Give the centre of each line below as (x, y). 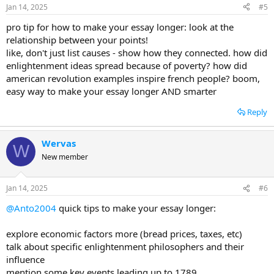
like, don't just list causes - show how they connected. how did (137, 52)
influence (25, 259)
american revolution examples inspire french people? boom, (133, 78)
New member (65, 157)
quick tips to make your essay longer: (136, 208)
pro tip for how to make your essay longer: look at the (120, 27)
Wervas (59, 143)
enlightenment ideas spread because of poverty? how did (127, 65)
